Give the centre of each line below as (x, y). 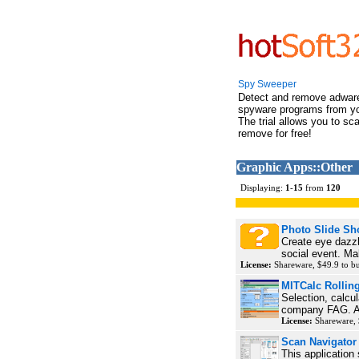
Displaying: (263, 188)
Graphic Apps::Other (294, 167)
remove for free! (275, 133)
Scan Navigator (319, 342)
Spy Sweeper (267, 84)
